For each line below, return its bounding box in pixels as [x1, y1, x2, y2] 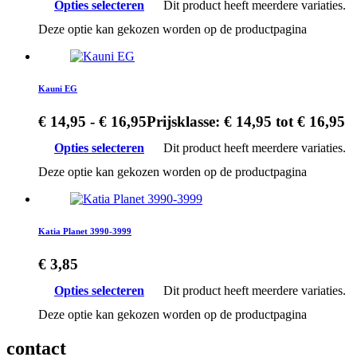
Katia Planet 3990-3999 [38, 226, 131, 236]
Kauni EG [38, 83, 77, 93]
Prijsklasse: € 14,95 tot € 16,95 [147, 112, 345, 130]
